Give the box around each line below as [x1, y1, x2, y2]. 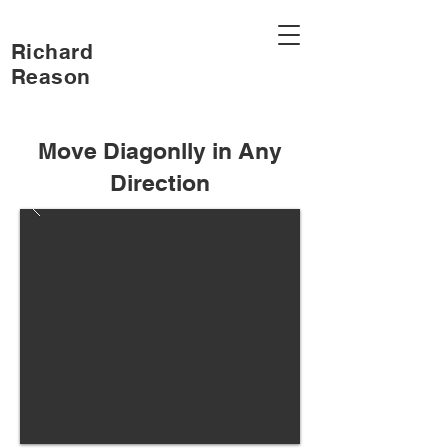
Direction [110, 169, 210, 196]
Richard [11, 39, 93, 64]
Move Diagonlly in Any [38, 137, 282, 164]
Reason [11, 64, 91, 89]
